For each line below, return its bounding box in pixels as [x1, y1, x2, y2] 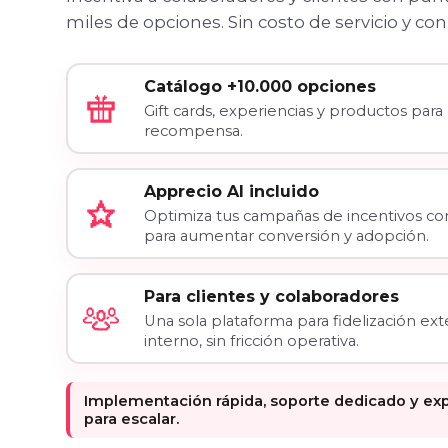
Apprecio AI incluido [143, 181, 319, 201]
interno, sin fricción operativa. [143, 331, 359, 350]
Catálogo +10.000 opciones [143, 76, 376, 96]
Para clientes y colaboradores [143, 286, 399, 306]
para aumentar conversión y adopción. [143, 226, 429, 245]
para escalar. [84, 410, 179, 428]
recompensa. [143, 121, 243, 140]
